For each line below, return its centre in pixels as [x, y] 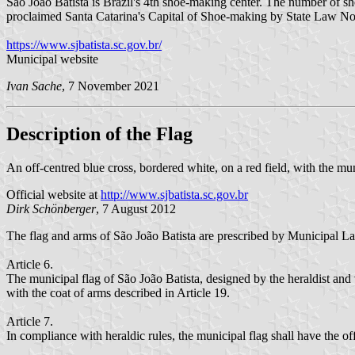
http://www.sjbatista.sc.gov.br [174, 194]
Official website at [53, 194]
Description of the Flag [99, 134]
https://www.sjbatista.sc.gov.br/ [84, 44]
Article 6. [30, 264]
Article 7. [30, 321]
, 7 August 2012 [136, 208]
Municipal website [52, 59]
